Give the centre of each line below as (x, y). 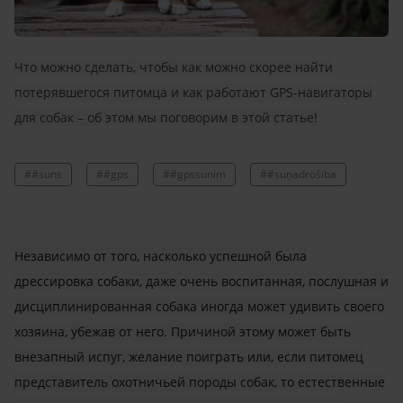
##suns (43, 174)
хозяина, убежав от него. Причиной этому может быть (183, 331)
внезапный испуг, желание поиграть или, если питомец (189, 356)
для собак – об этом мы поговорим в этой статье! (166, 117)
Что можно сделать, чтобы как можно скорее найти (174, 67)
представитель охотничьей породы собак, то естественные (200, 381)
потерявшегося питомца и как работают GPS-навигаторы (193, 92)
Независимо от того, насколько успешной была (161, 255)
